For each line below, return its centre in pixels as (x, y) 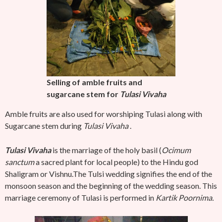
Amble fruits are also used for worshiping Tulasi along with (104, 114)
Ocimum (176, 150)
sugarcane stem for (83, 94)
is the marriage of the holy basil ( (106, 150)
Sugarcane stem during (44, 126)
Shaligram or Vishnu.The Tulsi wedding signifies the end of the (109, 174)
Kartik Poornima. (185, 197)
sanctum (20, 162)
